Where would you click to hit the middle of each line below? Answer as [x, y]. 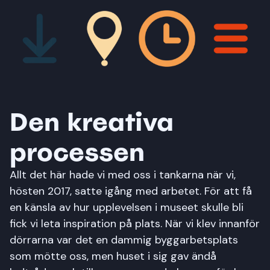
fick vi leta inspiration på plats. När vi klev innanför [135, 223]
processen [77, 152]
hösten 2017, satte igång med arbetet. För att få [131, 191]
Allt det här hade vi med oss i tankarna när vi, [123, 174]
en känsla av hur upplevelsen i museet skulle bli [127, 207]
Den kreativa [92, 121]
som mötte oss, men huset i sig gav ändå [113, 256]
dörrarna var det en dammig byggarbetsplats [124, 240]
